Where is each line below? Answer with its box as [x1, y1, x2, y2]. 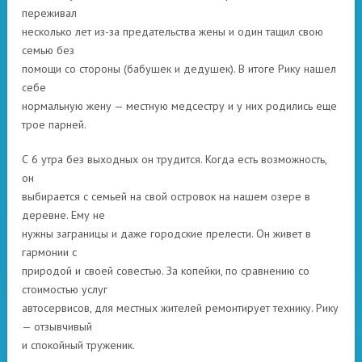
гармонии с [22, 245, 77, 259]
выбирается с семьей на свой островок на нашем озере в [22, 189, 310, 204]
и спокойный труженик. [22, 338, 135, 352]
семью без [22, 43, 74, 57]
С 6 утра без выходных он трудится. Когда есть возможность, [22, 152, 326, 166]
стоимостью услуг [22, 282, 107, 297]
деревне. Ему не [22, 208, 105, 222]
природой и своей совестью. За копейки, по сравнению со [22, 263, 309, 278]
